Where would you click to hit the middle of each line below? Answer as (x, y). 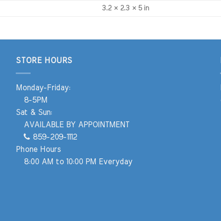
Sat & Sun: (34, 112)
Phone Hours (38, 149)
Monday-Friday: (43, 88)
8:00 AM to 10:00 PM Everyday (74, 162)
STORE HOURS (44, 61)
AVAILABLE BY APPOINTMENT (73, 125)
